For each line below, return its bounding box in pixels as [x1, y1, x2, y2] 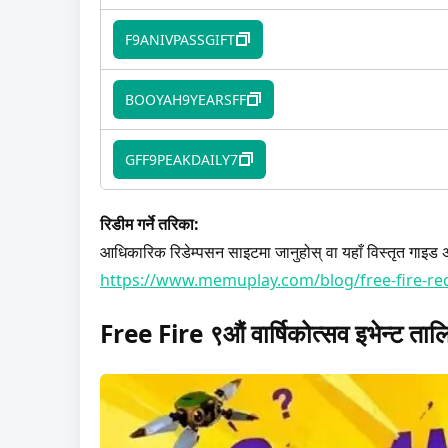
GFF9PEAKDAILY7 [124, 149, 238, 169]
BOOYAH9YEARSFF [124, 89, 246, 109]
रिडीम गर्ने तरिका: [99, 212, 199, 235]
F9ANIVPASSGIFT [124, 29, 235, 49]
